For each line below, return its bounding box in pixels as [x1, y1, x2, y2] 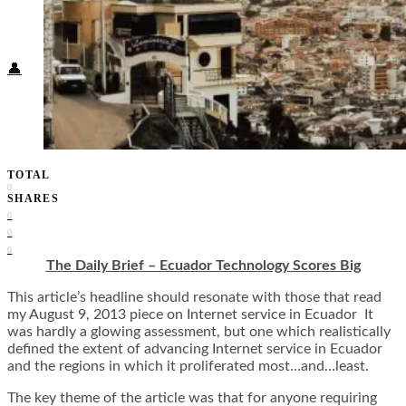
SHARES [7, 192, 60, 206]
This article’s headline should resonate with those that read [7, 290, 382, 305]
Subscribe [58, 31, 111, 44]
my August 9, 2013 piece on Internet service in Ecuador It [7, 307, 373, 323]
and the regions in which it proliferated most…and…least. [7, 359, 369, 374]
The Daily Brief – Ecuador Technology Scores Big [45, 258, 361, 274]
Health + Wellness [95, 13, 183, 26]
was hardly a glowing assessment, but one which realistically [7, 324, 394, 340]
